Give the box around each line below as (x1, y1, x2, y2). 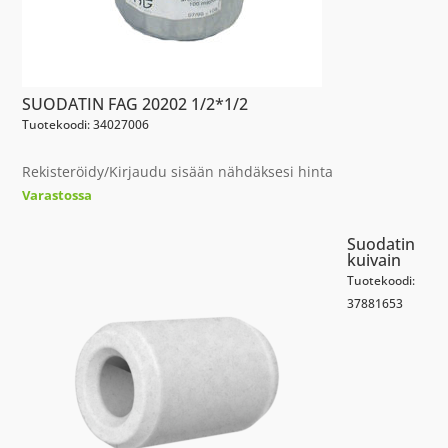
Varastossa (22, 186, 93, 204)
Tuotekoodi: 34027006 (22, 116, 150, 133)
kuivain (347, 249, 402, 271)
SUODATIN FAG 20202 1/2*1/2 (22, 93, 249, 115)
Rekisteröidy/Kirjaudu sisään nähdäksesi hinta (22, 162, 334, 181)
